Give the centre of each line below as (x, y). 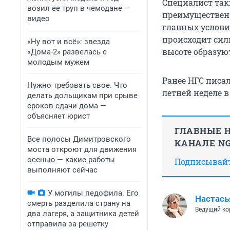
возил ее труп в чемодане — (79, 8)
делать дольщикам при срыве (82, 95)
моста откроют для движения (82, 149)
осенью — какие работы (71, 160)
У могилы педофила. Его (93, 193)
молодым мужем (58, 62)
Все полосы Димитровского (79, 139)
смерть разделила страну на (79, 203)
